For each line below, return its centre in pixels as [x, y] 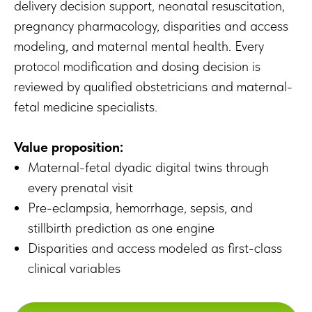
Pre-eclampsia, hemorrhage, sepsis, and [140, 208]
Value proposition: [69, 147]
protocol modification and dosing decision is [137, 67]
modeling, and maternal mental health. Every [139, 46]
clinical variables [74, 268]
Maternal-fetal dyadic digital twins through [148, 167]
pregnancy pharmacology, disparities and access [151, 26]
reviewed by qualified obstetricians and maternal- [153, 87]
